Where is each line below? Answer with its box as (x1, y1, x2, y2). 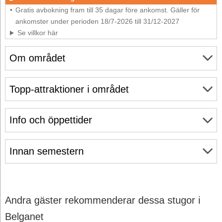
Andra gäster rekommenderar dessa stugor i (5, 194, 200, 206)
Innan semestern (9, 145, 84, 157)
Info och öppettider (9, 114, 92, 126)
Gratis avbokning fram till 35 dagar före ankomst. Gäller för (15, 6, 200, 14)
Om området (9, 52, 65, 63)
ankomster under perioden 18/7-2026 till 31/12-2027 (15, 17, 179, 26)
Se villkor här (17, 29, 58, 37)
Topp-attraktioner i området (9, 83, 129, 95)
